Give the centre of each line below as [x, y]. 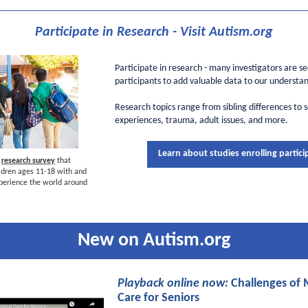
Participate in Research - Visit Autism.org [154, 32]
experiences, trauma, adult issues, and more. [201, 121]
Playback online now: [173, 284]
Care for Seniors [158, 298]
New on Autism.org [154, 241]
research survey [28, 161]
